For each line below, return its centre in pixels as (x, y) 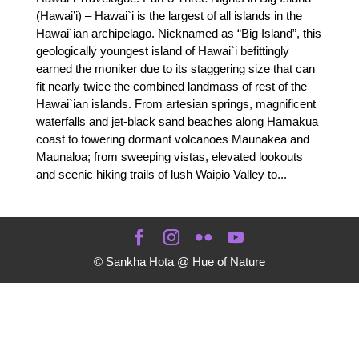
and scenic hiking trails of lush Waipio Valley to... (161, 174)
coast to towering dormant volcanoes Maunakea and (172, 139)
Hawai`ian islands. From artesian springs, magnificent (175, 103)
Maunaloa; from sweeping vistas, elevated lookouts (169, 156)
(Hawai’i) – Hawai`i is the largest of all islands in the (169, 15)
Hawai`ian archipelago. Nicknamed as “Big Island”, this (178, 33)
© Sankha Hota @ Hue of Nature (179, 261)
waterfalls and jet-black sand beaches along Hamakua (177, 121)
